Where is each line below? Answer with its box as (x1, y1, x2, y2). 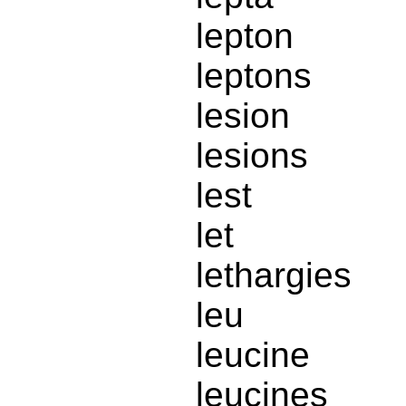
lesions (196, 136, 308, 176)
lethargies (196, 256, 352, 295)
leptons (196, 56, 312, 96)
